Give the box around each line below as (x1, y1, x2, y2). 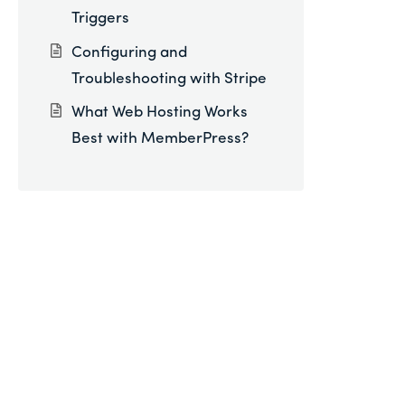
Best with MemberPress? (71, 131, 249, 147)
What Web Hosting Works (71, 105, 248, 121)
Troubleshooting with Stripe (71, 71, 267, 87)
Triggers (71, 11, 129, 27)
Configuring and (71, 44, 187, 61)
